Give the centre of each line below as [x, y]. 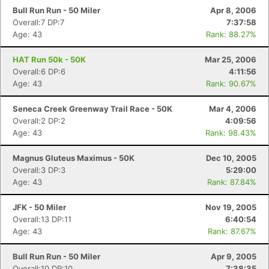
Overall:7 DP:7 [38, 22]
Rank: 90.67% [231, 83]
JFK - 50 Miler [39, 207]
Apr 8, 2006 [233, 10]
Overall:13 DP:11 [42, 219]
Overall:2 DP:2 [39, 121]
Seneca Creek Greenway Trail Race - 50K [92, 109]
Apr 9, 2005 [234, 256]
